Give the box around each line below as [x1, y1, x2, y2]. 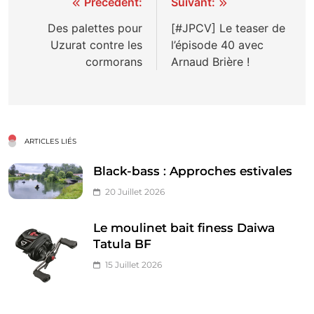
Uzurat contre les [50, 37, 142, 52]
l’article [22, 45, 83, 66]
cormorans [86, 54, 142, 69]
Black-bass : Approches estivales [93, 163, 292, 178]
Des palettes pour [48, 20, 142, 35]
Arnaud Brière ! [171, 54, 250, 69]
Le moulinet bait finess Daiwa [93, 220, 275, 235]
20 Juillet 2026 [105, 186, 165, 197]
